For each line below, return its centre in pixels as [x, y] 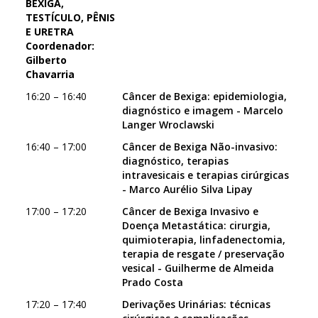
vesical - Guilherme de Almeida [198, 268]
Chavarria [50, 74]
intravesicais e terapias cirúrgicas [205, 175]
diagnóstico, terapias [175, 161]
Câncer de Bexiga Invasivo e [190, 211]
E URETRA [50, 32]
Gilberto [46, 60]
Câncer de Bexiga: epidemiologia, [204, 96]
